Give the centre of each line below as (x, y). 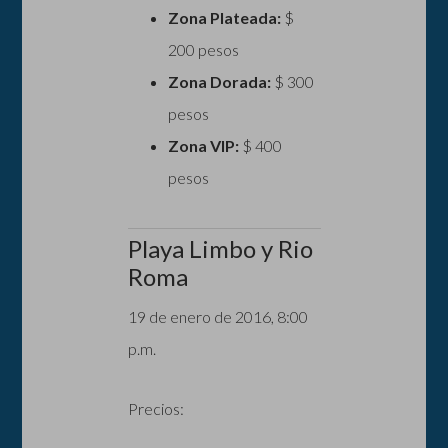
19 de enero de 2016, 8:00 (217, 316)
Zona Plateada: (224, 17)
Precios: (155, 408)
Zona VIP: (203, 145)
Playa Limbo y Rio (220, 248)
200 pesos (203, 49)
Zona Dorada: (219, 81)
